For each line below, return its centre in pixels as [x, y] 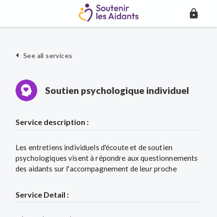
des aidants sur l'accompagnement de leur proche [96, 168]
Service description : [52, 122]
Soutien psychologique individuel [117, 90]
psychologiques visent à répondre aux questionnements [107, 158]
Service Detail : [42, 194]
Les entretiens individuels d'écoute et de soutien [94, 147]
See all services [48, 55]
